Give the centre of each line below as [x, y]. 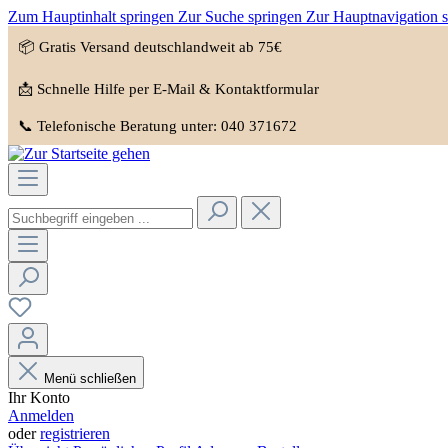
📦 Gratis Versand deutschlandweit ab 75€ [150, 47]
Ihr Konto [39, 397]
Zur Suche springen [242, 16]
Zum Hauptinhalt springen [93, 16]
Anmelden [41, 415]
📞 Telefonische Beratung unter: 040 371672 [157, 126]
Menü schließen [88, 378]
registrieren [75, 433]
